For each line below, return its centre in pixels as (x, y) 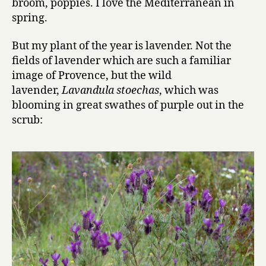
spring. (30, 18)
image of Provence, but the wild (92, 76)
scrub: (27, 121)
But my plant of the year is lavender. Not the (122, 46)
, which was (189, 91)
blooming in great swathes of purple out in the (128, 106)
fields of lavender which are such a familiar (121, 61)
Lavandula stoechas (110, 91)
